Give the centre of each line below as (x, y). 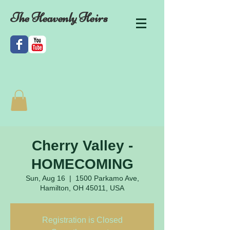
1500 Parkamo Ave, (107, 178)
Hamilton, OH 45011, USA (82, 188)
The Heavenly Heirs (59, 18)
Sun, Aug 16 (45, 178)
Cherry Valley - (82, 145)
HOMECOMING (82, 164)
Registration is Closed (82, 220)
